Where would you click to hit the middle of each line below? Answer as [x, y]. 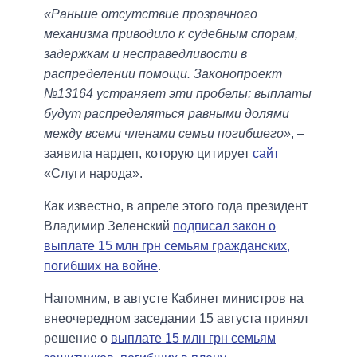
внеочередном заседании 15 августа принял [176, 319]
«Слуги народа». [93, 174]
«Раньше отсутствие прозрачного [151, 14]
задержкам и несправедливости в [145, 54]
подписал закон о [224, 226]
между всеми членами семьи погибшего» [167, 134]
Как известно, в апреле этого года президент [176, 206]
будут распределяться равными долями [167, 114]
